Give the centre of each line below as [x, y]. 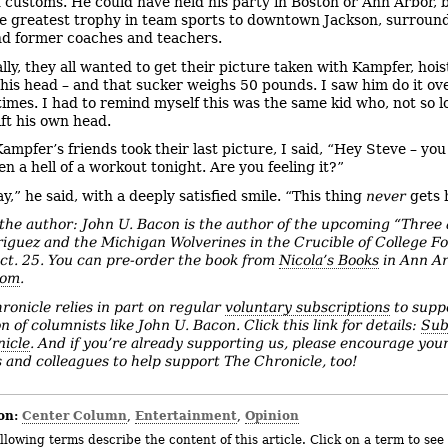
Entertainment [186, 415]
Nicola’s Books [329, 260]
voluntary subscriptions [307, 306]
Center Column [75, 415]
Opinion [272, 415]
